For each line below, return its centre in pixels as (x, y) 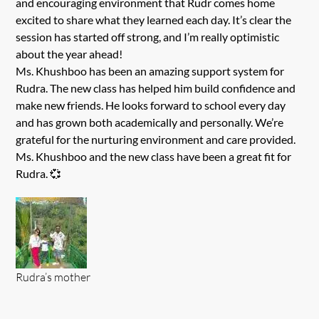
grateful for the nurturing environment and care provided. (156, 140)
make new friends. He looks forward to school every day (151, 105)
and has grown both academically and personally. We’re (150, 122)
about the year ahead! (69, 54)
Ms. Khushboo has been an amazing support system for (150, 71)
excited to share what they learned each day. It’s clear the (154, 20)
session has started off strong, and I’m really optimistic (148, 37)
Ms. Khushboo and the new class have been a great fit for (154, 157)
